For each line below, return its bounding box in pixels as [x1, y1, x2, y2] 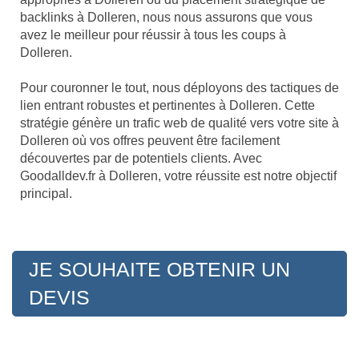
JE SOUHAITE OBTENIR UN [29, 258, 290, 281]
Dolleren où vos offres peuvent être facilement [20, 134, 280, 148]
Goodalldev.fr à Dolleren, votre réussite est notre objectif [20, 169, 337, 184]
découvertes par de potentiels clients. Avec [20, 151, 262, 166]
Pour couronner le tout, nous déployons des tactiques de [20, 81, 339, 95]
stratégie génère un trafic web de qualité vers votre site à [20, 116, 339, 131]
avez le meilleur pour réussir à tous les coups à [20, 28, 286, 42]
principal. [20, 187, 72, 201]
